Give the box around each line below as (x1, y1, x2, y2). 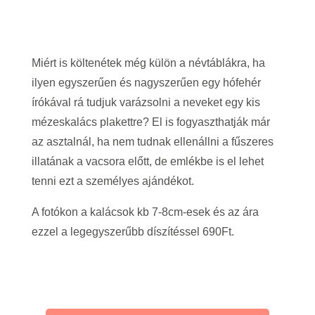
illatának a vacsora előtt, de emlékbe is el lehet (31, 155, 264, 167)
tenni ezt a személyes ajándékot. (31, 175, 194, 187)
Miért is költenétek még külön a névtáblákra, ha (31, 57, 265, 69)
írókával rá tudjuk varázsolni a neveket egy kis (31, 96, 260, 108)
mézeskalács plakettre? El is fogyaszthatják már (31, 116, 270, 128)
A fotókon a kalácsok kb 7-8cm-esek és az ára (31, 206, 259, 218)
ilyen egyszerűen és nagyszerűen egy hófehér (31, 77, 261, 89)
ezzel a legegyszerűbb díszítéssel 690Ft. (31, 226, 234, 238)
